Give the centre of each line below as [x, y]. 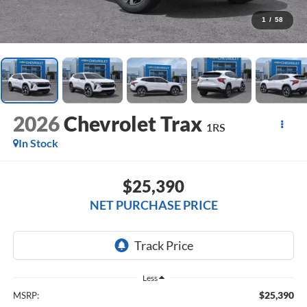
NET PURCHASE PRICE [153, 205]
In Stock [38, 143]
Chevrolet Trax [133, 124]
